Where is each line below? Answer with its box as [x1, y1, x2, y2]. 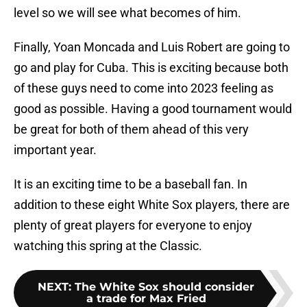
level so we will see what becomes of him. [14, 5, 241, 21]
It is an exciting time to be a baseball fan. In [14, 177, 247, 192]
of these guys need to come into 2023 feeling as [14, 81, 273, 96]
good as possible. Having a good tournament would [14, 101, 292, 116]
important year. [14, 143, 97, 158]
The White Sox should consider [75, 280, 254, 294]
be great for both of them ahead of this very [14, 122, 249, 137]
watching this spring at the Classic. [14, 238, 202, 254]
